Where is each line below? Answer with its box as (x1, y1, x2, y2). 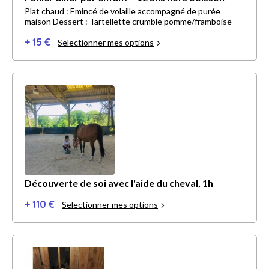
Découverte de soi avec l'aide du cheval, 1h (25, 177, 213, 189)
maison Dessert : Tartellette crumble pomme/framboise (25, 16, 232, 27)
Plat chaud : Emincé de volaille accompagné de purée (25, 6, 220, 17)
